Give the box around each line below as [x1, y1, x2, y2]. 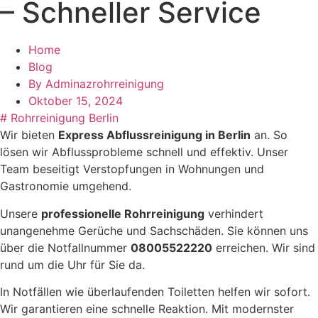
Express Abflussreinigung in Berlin [58, 128, 251, 143]
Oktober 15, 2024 [28, 94, 123, 109]
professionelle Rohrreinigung [41, 206, 204, 221]
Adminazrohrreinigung [42, 77, 164, 92]
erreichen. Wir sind [212, 240, 315, 255]
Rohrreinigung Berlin [11, 111, 119, 126]
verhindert [204, 206, 263, 221]
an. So [251, 128, 287, 143]
